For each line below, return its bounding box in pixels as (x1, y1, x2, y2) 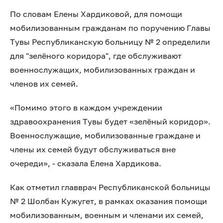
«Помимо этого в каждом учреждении (10, 103, 162, 112)
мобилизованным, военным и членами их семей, (10, 210, 204, 220)
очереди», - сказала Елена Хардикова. (10, 158, 161, 168)
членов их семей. (10, 79, 78, 89)
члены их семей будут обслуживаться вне (10, 144, 176, 154)
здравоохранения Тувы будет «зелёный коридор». (10, 116, 211, 126)
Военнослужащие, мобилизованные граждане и (10, 130, 201, 140)
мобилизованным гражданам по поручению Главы (10, 23, 211, 33)
